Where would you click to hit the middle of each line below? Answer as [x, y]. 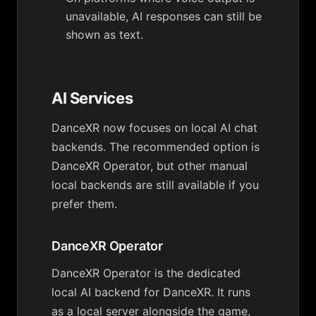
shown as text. [104, 35]
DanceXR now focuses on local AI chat [154, 128]
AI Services [92, 98]
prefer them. [84, 204]
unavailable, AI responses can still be [164, 16]
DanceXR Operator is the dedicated [146, 273]
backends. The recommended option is [156, 147]
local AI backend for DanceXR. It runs [151, 292]
